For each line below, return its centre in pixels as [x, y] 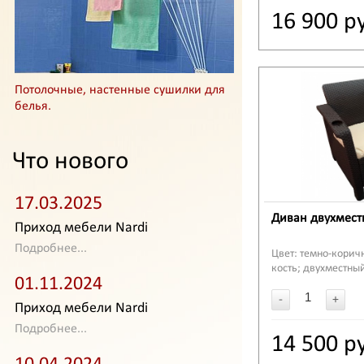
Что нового [70, 162]
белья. [33, 106]
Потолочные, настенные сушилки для [120, 90]
